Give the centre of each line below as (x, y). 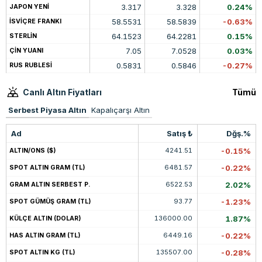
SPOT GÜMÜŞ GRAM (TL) (50, 202)
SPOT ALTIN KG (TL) (42, 253)
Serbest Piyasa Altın (47, 110)
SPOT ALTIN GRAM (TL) (47, 168)
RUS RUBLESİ (31, 65)
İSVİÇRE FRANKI (35, 22)
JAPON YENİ (29, 7)
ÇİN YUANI (26, 51)
